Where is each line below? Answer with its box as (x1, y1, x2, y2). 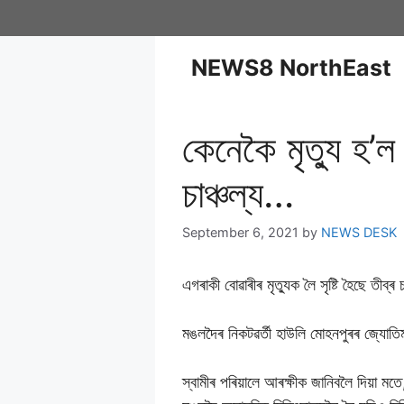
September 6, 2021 (182, 225, 298, 241)
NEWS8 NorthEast (191, 54, 391, 81)
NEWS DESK (321, 225, 397, 241)
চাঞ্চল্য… (182, 170, 294, 216)
